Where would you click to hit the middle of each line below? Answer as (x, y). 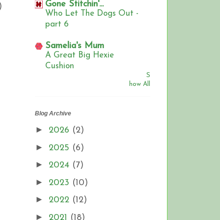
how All (140, 84)
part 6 (57, 25)
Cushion (60, 66)
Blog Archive (53, 114)
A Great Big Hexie (80, 55)
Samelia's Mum (75, 46)
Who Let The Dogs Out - (92, 14)
